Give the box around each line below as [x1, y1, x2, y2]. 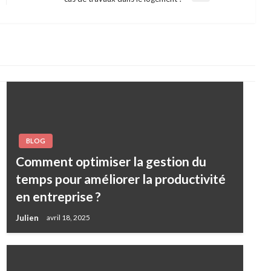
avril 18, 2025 [46, 213, 90, 223]
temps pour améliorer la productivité [15, 171, 226, 186]
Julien [15, 212, 41, 223]
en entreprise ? [15, 189, 101, 204]
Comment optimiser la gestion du [15, 154, 206, 169]
